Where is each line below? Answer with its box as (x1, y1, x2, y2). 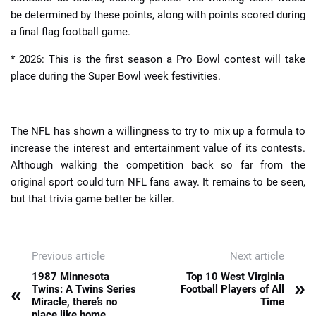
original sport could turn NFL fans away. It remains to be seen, (11, 176, 305, 189)
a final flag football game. (11, 25, 130, 39)
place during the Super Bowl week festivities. (11, 70, 221, 83)
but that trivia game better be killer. (11, 193, 174, 206)
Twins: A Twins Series (32, 283, 136, 296)
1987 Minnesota (32, 270, 109, 284)
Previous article (32, 250, 105, 263)
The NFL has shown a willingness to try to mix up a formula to (11, 125, 305, 138)
